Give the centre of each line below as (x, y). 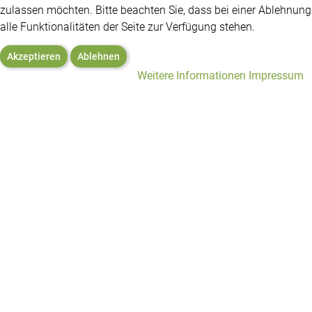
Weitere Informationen (191, 75)
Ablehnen (99, 56)
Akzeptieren (34, 56)
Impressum (276, 75)
